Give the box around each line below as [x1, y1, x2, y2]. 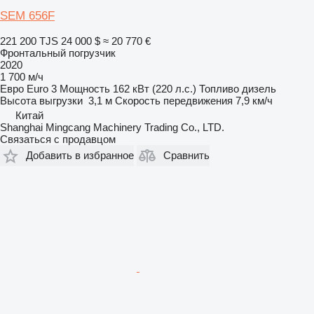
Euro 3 [27, 82, 57, 95]
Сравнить [163, 149, 210, 162]
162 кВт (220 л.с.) [113, 82, 196, 95]
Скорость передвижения [115, 94, 233, 107]
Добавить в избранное [26, 149, 134, 162]
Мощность [60, 82, 110, 95]
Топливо [199, 82, 239, 95]
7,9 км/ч [235, 94, 273, 107]
